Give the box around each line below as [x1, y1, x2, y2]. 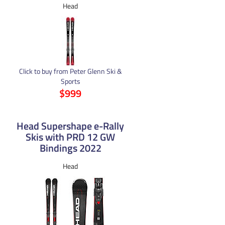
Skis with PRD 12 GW [26, 129, 115, 145]
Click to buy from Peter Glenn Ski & [19, 65, 122, 76]
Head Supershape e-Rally [17, 118, 124, 134]
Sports [60, 75, 80, 86]
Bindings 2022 [39, 140, 101, 156]
